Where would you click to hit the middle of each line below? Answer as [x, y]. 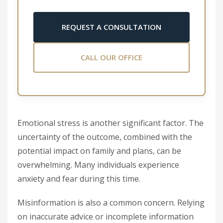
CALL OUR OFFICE [111, 57]
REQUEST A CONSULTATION [111, 27]
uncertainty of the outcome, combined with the [105, 137]
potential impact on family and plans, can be [99, 151]
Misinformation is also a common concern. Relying [111, 203]
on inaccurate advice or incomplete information [106, 217]
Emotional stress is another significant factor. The [111, 123]
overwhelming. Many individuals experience [98, 165]
